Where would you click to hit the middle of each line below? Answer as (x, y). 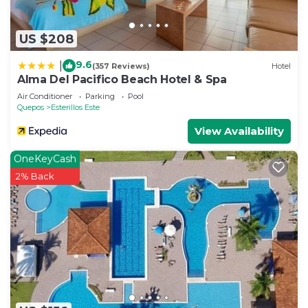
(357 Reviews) (121, 66)
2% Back (35, 176)
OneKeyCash (45, 159)
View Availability (239, 131)
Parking (100, 97)
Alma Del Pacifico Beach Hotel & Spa (122, 80)
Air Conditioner (45, 97)
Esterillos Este (75, 108)
